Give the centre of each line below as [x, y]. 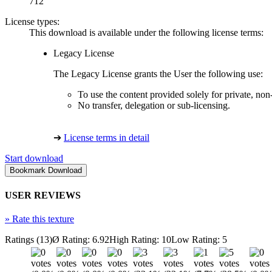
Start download [34, 158]
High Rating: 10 [140, 239]
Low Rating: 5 [199, 239]
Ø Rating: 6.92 [81, 239]
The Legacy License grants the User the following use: [158, 74]
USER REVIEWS [43, 195]
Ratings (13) [29, 239]
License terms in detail [107, 138]
